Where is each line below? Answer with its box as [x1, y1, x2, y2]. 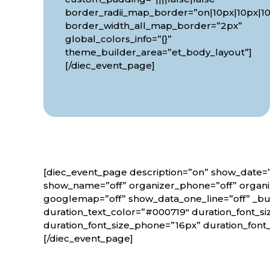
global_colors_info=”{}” [65, 33, 172, 45]
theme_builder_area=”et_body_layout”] [65, 46, 252, 58]
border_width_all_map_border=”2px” [65, 20, 242, 32]
